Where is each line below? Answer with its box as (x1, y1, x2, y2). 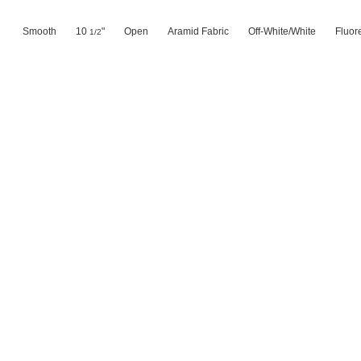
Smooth (23, 26, 56, 37)
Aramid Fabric (168, 26, 229, 37)
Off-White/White (248, 26, 316, 37)
